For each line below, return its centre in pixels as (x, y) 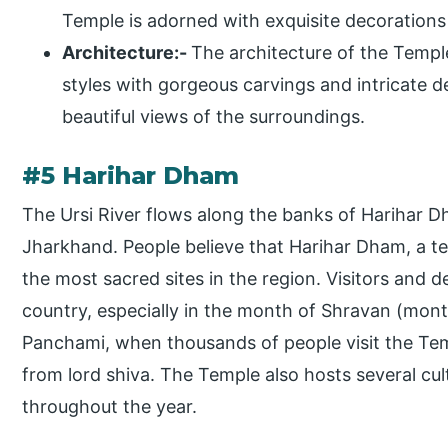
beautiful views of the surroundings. (214, 117)
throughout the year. (110, 407)
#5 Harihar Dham (131, 176)
